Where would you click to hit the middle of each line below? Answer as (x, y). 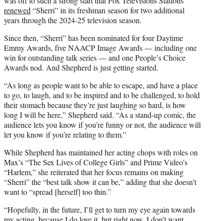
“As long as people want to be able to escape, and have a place (101, 85)
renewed (17, 10)
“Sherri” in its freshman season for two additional (108, 10)
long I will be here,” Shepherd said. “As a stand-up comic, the (100, 115)
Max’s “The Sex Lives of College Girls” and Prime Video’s (96, 162)
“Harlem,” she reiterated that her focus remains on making (94, 172)
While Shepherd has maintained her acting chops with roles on (101, 152)
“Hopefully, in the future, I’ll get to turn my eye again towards (100, 210)
